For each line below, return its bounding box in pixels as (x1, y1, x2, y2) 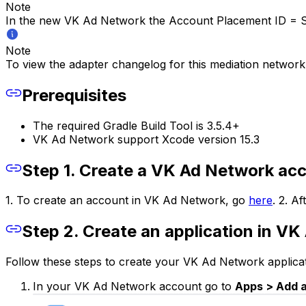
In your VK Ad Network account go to (33, 279, 235, 294)
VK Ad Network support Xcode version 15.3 (33, 132, 260, 146)
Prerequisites (22, 85, 126, 105)
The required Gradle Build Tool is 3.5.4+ (33, 118, 240, 133)
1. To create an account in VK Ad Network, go (5, 193, 249, 208)
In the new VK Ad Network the (5, 13, 169, 27)
